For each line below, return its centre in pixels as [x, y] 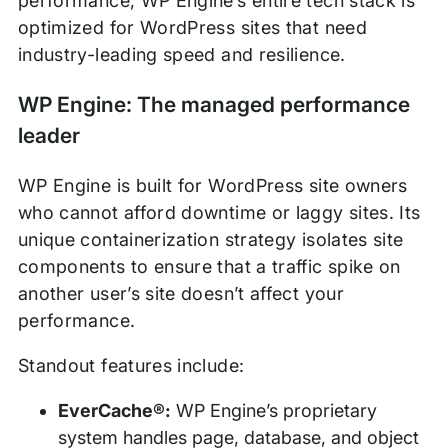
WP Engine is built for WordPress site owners [212, 186]
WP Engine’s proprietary [274, 411]
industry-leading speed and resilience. [181, 55]
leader [48, 136]
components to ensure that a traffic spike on [209, 267]
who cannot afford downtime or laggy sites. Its [219, 213]
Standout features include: [131, 366]
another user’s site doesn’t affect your [180, 294]
